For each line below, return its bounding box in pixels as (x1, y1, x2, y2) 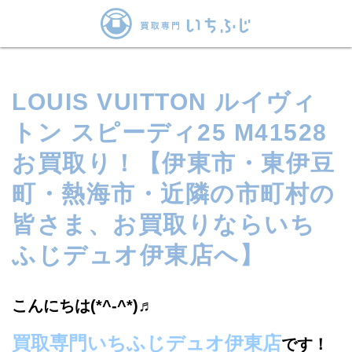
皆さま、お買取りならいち (12, 211, 315, 237)
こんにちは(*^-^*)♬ (12, 297, 154, 314)
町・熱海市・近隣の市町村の (12, 181, 335, 207)
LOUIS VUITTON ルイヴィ (12, 89, 317, 115)
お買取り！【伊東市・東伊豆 (12, 150, 335, 176)
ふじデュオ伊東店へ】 (12, 242, 264, 268)
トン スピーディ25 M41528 (12, 119, 328, 145)
